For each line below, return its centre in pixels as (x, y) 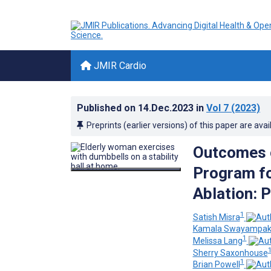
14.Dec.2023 (167, 108)
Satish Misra (216, 217)
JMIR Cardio (119, 66)
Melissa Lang (217, 240)
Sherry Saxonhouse (230, 253)
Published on (107, 108)
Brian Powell (216, 265)
